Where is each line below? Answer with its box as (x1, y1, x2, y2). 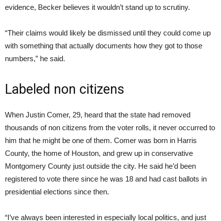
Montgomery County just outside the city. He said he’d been (5, 162, 196, 171)
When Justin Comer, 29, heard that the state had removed (5, 110, 190, 119)
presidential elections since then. (5, 187, 109, 196)
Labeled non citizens (5, 81, 124, 98)
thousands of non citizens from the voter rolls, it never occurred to (5, 123, 215, 132)
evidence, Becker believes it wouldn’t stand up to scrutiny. (5, 3, 190, 12)
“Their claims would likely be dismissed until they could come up (5, 29, 211, 37)
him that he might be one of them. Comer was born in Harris (5, 136, 197, 145)
